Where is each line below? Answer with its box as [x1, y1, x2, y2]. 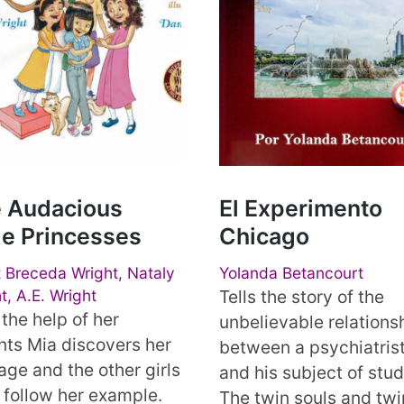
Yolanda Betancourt [218, 262, 363, 282]
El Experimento [218, 194, 382, 222]
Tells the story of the [218, 285, 384, 308]
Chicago [218, 222, 309, 250]
